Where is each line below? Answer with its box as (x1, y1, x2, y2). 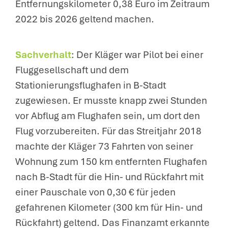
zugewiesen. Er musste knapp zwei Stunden (15, 94, 207, 107)
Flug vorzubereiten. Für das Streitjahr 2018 (15, 125, 202, 137)
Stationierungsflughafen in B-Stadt (15, 79, 166, 92)
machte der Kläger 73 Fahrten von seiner (15, 140, 193, 153)
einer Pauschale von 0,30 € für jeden (15, 186, 176, 198)
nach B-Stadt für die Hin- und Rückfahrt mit (15, 170, 204, 183)
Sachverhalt (15, 48, 71, 61)
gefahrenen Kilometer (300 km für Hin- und (15, 201, 203, 214)
